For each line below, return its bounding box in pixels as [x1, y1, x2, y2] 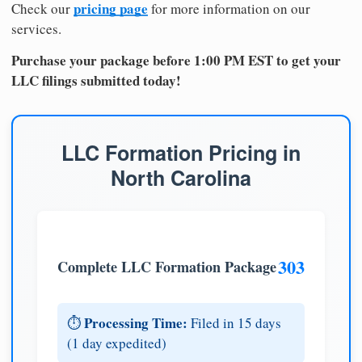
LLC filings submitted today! [11, 69, 181, 90]
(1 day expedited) [67, 333, 166, 352]
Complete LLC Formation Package [57, 255, 276, 277]
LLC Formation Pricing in [61, 137, 301, 167]
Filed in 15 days [187, 313, 281, 332]
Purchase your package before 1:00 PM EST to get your [11, 49, 341, 70]
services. [11, 19, 61, 38]
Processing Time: [84, 312, 187, 333]
